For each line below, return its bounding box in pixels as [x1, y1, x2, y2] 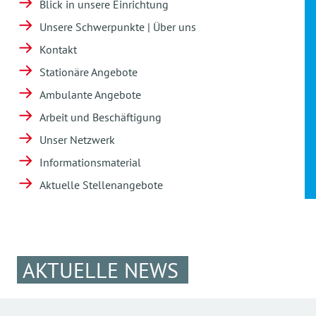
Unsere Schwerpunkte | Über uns [39, 20, 196, 34]
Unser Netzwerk [39, 133, 115, 147]
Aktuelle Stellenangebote [39, 178, 163, 192]
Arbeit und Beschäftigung [39, 110, 162, 124]
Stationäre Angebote [39, 65, 138, 79]
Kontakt [39, 42, 77, 56]
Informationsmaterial [39, 155, 141, 169]
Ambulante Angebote [39, 87, 141, 102]
